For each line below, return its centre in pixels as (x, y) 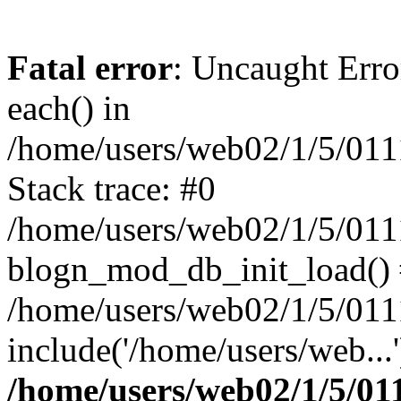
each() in (69, 108)
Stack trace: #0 (111, 188)
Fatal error (90, 68)
